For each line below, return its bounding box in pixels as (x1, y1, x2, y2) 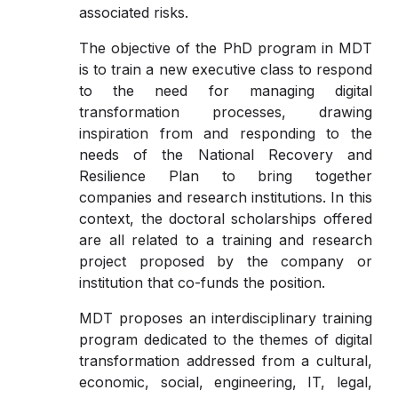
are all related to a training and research (79, 231, 372, 249)
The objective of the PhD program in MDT (79, 39, 372, 57)
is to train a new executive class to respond (79, 60, 372, 78)
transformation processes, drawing (79, 103, 372, 121)
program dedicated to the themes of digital (79, 330, 372, 348)
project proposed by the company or (79, 252, 372, 270)
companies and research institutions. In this (79, 188, 372, 206)
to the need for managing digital (79, 82, 372, 99)
